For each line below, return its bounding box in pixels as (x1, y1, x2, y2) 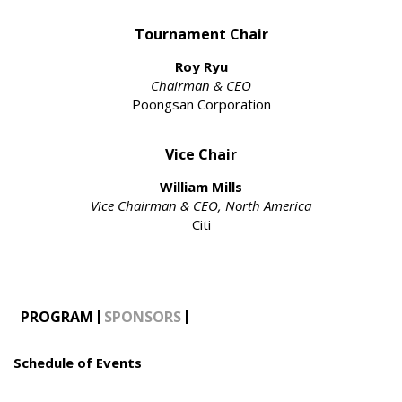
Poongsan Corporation (131, 95, 271, 114)
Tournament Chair (134, 24, 268, 45)
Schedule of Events (13, 354, 142, 372)
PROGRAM (21, 307, 93, 328)
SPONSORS (104, 307, 181, 328)
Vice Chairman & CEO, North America (91, 197, 311, 215)
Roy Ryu (174, 57, 228, 76)
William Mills (160, 178, 242, 197)
